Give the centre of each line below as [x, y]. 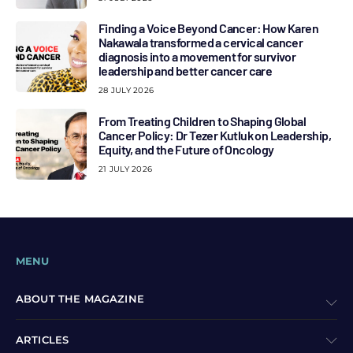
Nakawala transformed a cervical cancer [201, 42]
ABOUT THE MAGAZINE [80, 299]
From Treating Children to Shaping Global [202, 121]
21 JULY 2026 [125, 169]
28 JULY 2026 [126, 90]
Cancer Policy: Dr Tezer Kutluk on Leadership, [215, 135]
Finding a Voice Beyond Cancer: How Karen [208, 28]
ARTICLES [43, 340]
